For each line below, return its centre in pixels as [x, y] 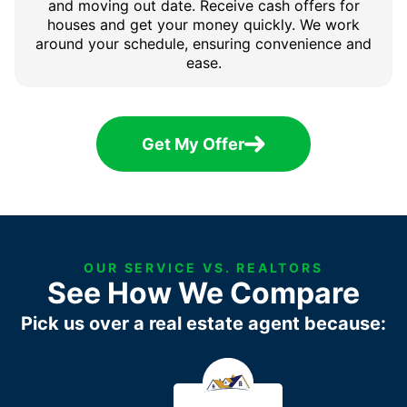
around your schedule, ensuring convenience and [203, 44]
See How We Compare [203, 293]
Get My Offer [193, 144]
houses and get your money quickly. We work [203, 25]
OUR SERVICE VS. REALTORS [203, 268]
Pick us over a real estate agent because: [203, 324]
